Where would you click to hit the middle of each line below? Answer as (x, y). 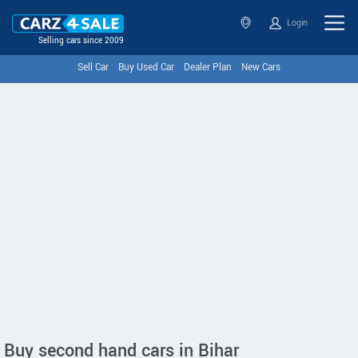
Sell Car (93, 68)
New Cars (261, 68)
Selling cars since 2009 (81, 41)
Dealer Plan (208, 68)
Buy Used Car (146, 68)
